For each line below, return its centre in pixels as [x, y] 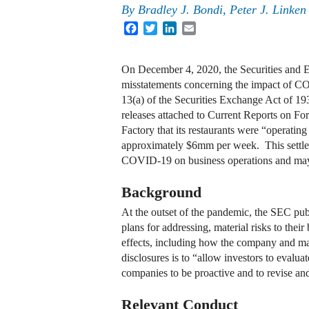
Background [161, 192]
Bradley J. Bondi [180, 10]
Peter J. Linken [268, 10]
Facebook [159, 27]
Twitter [173, 27]
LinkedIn [197, 27]
